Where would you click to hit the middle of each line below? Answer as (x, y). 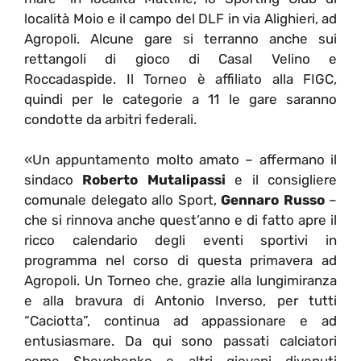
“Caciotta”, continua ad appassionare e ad (180, 321)
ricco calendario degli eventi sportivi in (180, 241)
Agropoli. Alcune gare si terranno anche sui (180, 38)
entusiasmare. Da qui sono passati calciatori (180, 341)
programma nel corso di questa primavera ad (180, 261)
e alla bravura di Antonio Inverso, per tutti (180, 301)
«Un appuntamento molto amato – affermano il (180, 160)
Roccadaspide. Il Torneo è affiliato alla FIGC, (180, 79)
